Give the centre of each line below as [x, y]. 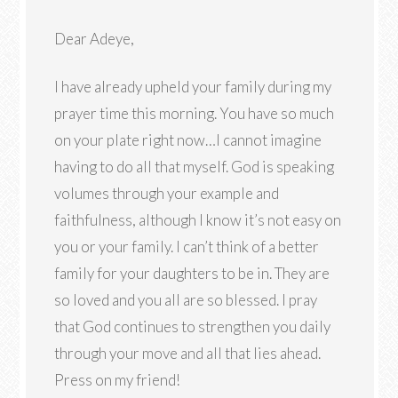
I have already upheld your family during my [193, 87]
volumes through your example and [167, 193]
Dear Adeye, [95, 39]
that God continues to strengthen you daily [193, 326]
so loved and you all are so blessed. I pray [186, 300]
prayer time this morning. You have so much [195, 113]
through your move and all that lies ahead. [188, 353]
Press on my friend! [118, 380]
